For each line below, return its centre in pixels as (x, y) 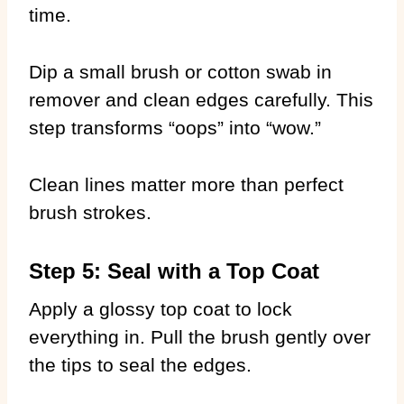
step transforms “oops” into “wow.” (175, 127)
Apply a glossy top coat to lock (161, 308)
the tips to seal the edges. (140, 364)
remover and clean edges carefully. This (201, 99)
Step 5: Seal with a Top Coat (174, 271)
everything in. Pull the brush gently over (200, 336)
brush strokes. (90, 212)
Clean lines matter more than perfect (186, 184)
